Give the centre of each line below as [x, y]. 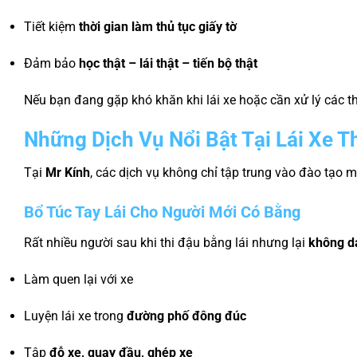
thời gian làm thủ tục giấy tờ [158, 27]
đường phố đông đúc [186, 316]
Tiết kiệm [51, 27]
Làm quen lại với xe [78, 279]
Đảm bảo [51, 63]
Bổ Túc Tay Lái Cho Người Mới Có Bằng [162, 212]
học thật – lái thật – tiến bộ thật [168, 63]
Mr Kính [68, 173]
